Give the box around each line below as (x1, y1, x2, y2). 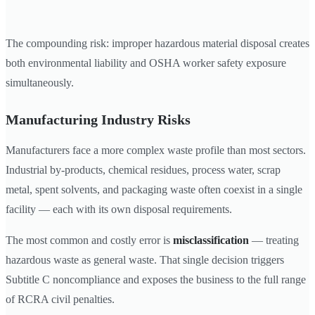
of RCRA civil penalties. (6, 292, 115, 305)
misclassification (173, 233, 249, 246)
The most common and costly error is (6, 233, 173, 246)
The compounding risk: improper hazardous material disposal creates (6, 37, 309, 49)
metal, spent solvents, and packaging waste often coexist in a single (6, 183, 302, 195)
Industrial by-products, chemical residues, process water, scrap (6, 163, 281, 176)
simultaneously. (6, 76, 74, 89)
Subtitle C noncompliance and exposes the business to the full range (6, 273, 306, 285)
